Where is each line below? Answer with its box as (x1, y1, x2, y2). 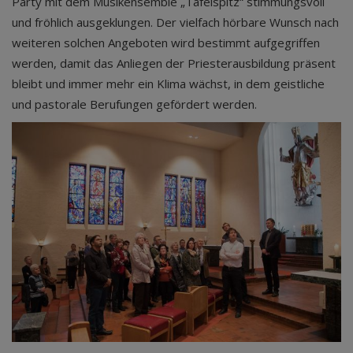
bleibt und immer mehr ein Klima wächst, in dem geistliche (12, 76, 325, 91)
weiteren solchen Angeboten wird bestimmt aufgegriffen (12, 35, 320, 50)
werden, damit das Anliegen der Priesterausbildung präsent (12, 55, 336, 71)
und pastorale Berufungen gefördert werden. (12, 96, 257, 112)
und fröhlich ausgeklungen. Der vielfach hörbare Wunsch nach (12, 14, 339, 30)
